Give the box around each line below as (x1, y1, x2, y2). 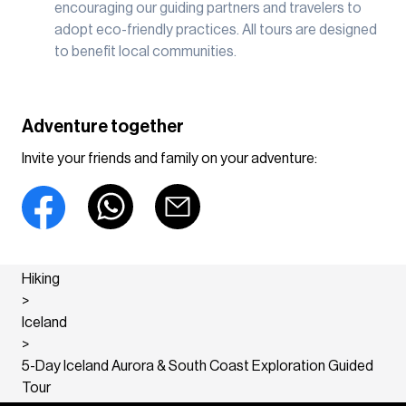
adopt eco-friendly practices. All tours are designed (54, 22, 377, 37)
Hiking (22, 271, 60, 286)
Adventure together (22, 117, 184, 136)
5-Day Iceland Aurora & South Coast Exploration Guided (22, 358, 373, 373)
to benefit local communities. (54, 43, 237, 59)
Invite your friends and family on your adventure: (22, 150, 317, 166)
